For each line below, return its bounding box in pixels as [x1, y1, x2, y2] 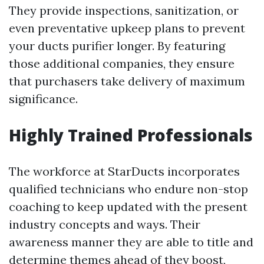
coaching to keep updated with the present [9, 199, 247, 214]
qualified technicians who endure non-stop [9, 181, 248, 196]
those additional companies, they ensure [9, 56, 235, 71]
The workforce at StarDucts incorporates [9, 164, 240, 179]
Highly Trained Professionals [9, 124, 253, 146]
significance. [9, 91, 78, 106]
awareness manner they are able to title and [9, 235, 253, 249]
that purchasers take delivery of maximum [9, 74, 245, 88]
